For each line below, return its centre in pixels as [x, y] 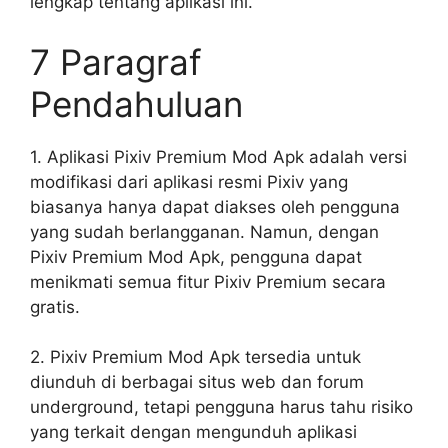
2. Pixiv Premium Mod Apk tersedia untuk [195, 357]
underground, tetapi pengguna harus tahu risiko [221, 407]
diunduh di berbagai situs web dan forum [197, 382]
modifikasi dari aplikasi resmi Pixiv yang [189, 181]
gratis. [55, 306]
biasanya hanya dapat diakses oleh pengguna [215, 206]
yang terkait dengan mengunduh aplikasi [193, 432]
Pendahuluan [136, 103]
